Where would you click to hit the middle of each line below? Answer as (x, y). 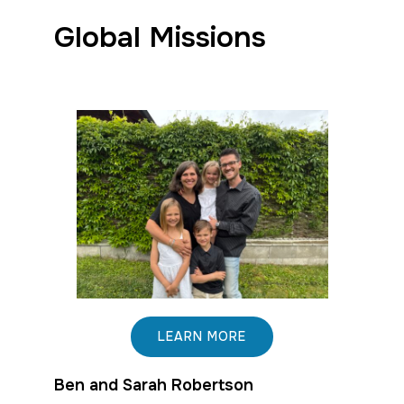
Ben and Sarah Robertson (154, 385)
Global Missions (160, 37)
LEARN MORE (202, 336)
